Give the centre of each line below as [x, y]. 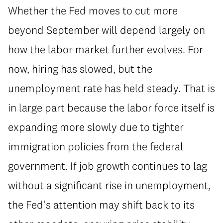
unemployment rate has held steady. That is [111, 88]
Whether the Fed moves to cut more [93, 10]
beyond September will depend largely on [107, 30]
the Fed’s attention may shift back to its [101, 204]
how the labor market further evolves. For [106, 49]
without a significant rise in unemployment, [109, 185]
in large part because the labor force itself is [111, 107]
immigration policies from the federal [96, 146]
